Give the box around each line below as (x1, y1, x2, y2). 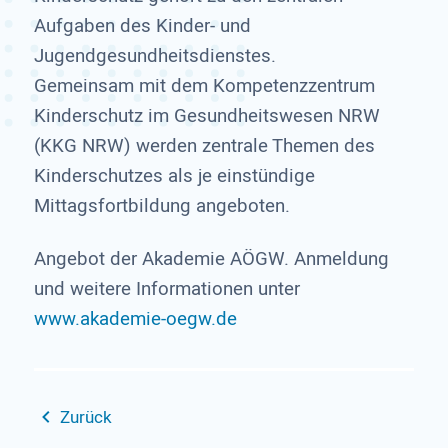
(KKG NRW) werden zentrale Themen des (33, 131, 375, 160)
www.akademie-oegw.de (33, 305, 237, 333)
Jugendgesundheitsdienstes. (33, 41, 276, 70)
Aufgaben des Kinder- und (33, 11, 251, 40)
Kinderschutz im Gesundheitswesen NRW (33, 101, 380, 130)
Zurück (59, 405, 112, 430)
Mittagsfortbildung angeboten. (33, 191, 290, 220)
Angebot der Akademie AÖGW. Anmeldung (33, 245, 389, 273)
